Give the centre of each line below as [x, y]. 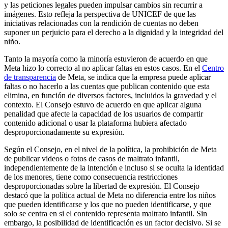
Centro [213, 68]
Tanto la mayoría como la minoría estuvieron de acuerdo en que [106, 59]
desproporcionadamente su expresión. [64, 132]
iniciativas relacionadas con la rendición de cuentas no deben [101, 23]
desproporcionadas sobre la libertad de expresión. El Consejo [102, 186]
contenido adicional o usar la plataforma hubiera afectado [95, 123]
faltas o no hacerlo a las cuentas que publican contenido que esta [107, 87]
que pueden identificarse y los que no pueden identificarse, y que [108, 205]
